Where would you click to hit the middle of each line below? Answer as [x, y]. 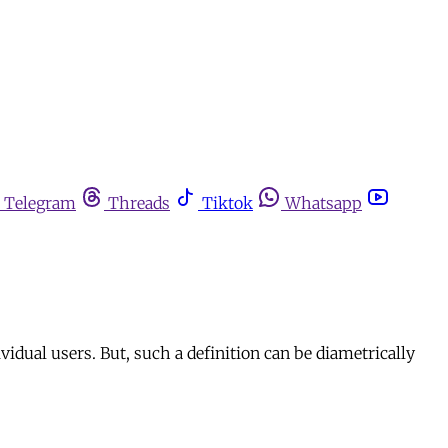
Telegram [40, 203]
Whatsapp [323, 203]
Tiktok [227, 203]
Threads [139, 203]
